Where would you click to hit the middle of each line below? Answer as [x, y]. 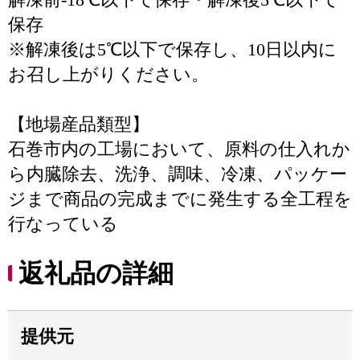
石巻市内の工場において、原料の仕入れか [179, 149]
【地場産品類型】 [79, 124]
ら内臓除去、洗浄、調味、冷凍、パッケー [178, 174]
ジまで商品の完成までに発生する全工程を [180, 199]
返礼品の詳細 [96, 273]
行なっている [63, 224]
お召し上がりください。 [108, 74]
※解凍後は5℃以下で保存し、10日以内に [172, 49]
